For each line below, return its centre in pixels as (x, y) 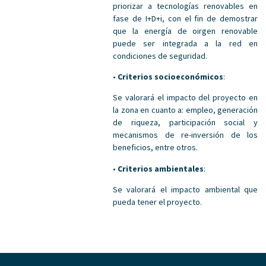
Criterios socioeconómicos (171, 77)
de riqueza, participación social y (186, 123)
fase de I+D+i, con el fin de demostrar (186, 18)
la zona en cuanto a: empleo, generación (186, 110)
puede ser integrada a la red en (186, 43)
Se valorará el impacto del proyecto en (186, 98)
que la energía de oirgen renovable (186, 31)
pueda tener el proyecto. (158, 202)
